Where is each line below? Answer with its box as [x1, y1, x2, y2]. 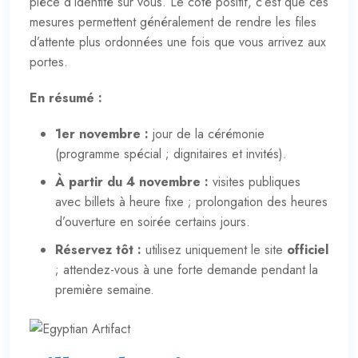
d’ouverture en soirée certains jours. [55, 212, 250, 231]
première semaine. [55, 280, 154, 299]
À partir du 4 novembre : [55, 172, 209, 191]
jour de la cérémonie [149, 124, 265, 143]
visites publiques [213, 172, 300, 191]
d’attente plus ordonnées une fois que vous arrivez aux [30, 32, 326, 51]
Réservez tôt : [55, 240, 141, 259]
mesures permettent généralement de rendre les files [30, 12, 316, 31]
